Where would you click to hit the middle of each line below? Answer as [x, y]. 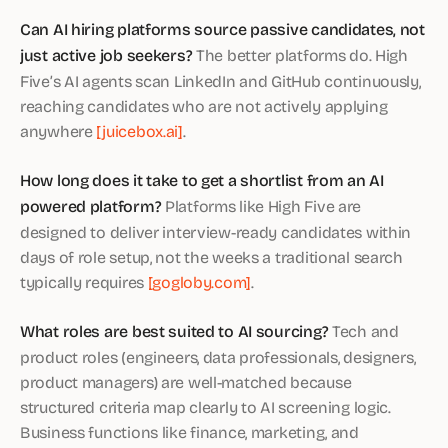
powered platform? [91, 206]
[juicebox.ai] [139, 130]
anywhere [58, 130]
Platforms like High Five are [261, 205]
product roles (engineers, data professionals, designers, [218, 356]
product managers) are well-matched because [186, 381]
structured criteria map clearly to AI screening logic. [205, 406]
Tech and [363, 330]
